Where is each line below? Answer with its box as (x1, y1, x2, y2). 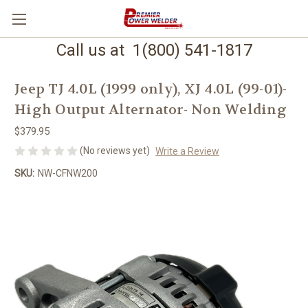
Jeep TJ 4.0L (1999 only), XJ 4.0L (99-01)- (14, 80, 287, 98)
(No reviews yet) (80, 145, 150, 156)
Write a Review (155, 145, 219, 157)
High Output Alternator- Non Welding (14, 101, 287, 119)
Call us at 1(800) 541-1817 (56, 41, 252, 60)
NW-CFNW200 (37, 167, 98, 179)
